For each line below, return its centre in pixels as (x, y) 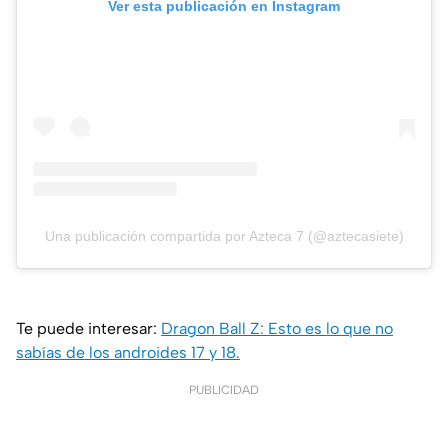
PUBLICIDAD (224, 389)
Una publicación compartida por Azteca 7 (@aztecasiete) (224, 235)
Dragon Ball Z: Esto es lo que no (277, 328)
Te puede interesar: (88, 328)
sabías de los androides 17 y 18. (128, 352)
